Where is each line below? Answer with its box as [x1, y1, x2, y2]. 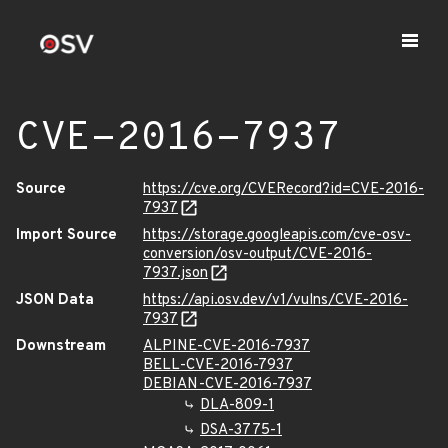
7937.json [143, 264, 208, 283]
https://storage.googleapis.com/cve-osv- [143, 226, 411, 245]
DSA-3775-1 [200, 421, 282, 440]
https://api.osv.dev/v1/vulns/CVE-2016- [143, 291, 408, 310]
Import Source [16, 226, 117, 245]
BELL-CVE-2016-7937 [143, 356, 293, 375]
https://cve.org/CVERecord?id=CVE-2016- [143, 180, 424, 199]
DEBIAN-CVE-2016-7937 [143, 375, 312, 394]
